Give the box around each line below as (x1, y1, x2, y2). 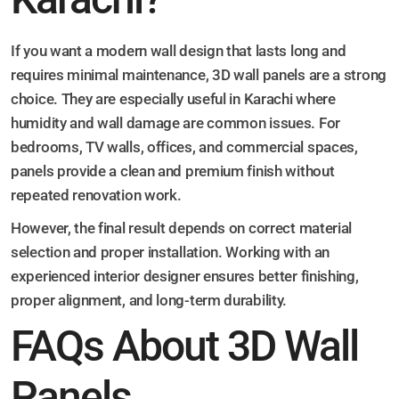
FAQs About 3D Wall (11, 322, 358, 372)
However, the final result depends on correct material (11, 219, 353, 238)
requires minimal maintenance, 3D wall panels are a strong (11, 66, 387, 85)
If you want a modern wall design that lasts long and (11, 42, 346, 61)
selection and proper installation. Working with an (11, 243, 330, 262)
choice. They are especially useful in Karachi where (11, 90, 336, 109)
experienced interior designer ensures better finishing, (11, 267, 359, 286)
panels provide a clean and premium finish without (11, 162, 335, 181)
